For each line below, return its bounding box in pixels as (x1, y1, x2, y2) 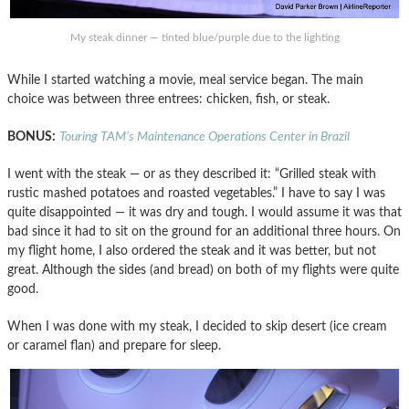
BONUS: (7, 130, 56, 144)
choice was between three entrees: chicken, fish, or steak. (7, 92, 330, 107)
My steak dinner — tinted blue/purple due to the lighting (69, 32, 340, 44)
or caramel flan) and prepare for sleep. (7, 339, 221, 353)
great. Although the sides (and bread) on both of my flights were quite (7, 263, 399, 278)
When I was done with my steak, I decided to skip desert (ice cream (7, 320, 387, 334)
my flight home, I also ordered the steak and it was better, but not (7, 244, 376, 258)
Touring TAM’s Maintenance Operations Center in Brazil (59, 130, 350, 144)
